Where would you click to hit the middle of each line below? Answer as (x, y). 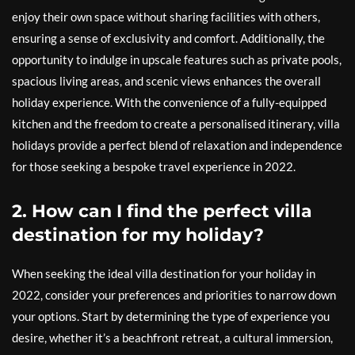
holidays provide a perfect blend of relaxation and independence (177, 145)
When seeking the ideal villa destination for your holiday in (164, 273)
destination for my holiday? (138, 235)
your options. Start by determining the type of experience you (171, 316)
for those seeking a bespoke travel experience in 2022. (154, 166)
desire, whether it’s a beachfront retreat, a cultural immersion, (172, 338)
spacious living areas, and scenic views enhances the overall (166, 81)
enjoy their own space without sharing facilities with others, (166, 17)
